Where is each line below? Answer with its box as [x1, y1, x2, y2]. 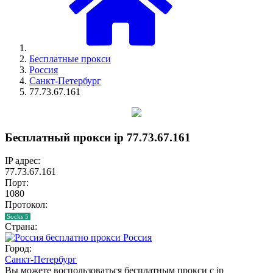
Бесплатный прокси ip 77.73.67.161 [5, 130, 191, 144]
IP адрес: [5, 155, 40, 166]
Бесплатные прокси [29, 54, 111, 64]
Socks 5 [7, 213, 29, 221]
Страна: [5, 221, 37, 232]
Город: [5, 243, 32, 254]
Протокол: [5, 199, 48, 210]
